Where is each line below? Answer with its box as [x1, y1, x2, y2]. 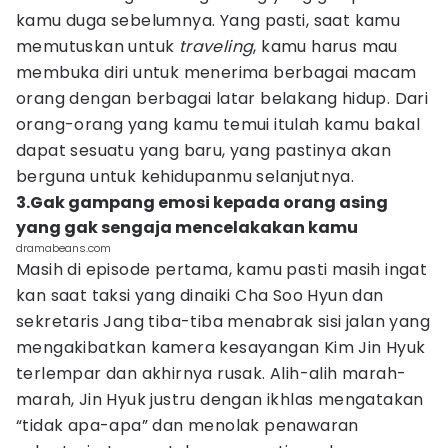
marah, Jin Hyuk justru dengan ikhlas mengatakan [16, 388, 424, 411]
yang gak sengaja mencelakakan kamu [16, 216, 358, 239]
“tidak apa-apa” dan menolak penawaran [16, 414, 359, 437]
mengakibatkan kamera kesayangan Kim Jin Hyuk [16, 336, 426, 359]
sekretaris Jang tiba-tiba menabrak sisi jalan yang [16, 310, 430, 333]
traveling [178, 35, 254, 58]
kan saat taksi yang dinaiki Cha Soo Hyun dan [16, 284, 384, 307]
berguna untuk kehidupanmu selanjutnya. [16, 165, 355, 188]
